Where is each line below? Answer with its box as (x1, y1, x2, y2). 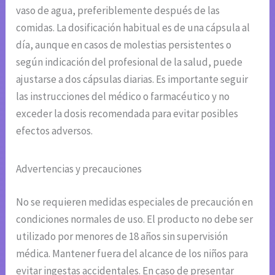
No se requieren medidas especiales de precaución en (16, 195, 254, 209)
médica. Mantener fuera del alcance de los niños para (16, 246, 249, 260)
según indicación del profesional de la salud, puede (16, 55, 243, 69)
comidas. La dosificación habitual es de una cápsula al (16, 21, 250, 35)
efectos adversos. (16, 124, 93, 138)
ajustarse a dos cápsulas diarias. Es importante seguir (16, 72, 249, 87)
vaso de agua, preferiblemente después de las (16, 4, 220, 18)
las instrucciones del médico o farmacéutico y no (16, 90, 230, 104)
